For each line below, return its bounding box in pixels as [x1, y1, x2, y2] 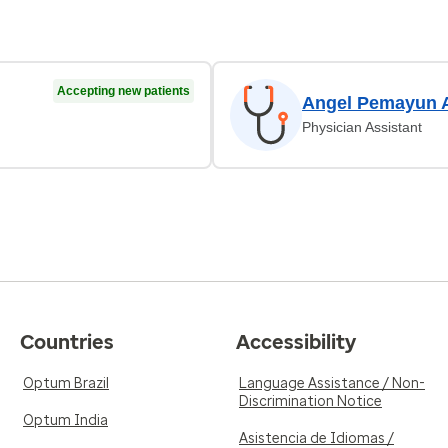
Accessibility [236, 330, 356, 354]
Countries [20, 330, 114, 354]
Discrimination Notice [239, 393, 382, 410]
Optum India [23, 412, 108, 429]
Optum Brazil [23, 375, 109, 392]
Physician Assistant [302, 119, 422, 135]
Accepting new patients [57, 84, 190, 98]
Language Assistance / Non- [239, 375, 425, 392]
